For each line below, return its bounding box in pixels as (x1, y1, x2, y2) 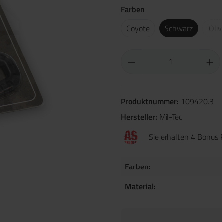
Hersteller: (121, 111, 159, 123)
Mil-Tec (159, 111, 182, 123)
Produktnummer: (121, 95, 181, 107)
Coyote (126, 22, 150, 34)
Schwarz (165, 22, 193, 34)
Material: (125, 180, 156, 192)
